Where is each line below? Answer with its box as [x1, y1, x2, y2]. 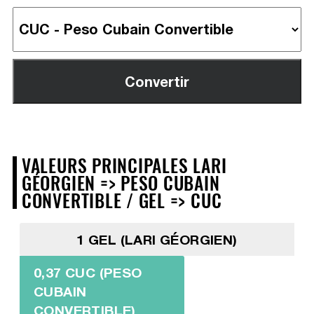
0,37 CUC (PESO [33, 264, 142, 280]
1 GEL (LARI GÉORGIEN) [76, 231, 238, 247]
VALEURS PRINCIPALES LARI [21, 151, 227, 178]
